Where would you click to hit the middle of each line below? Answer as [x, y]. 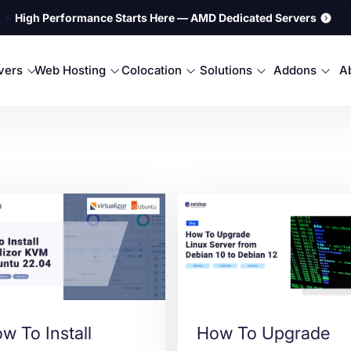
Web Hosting [70, 70]
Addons [295, 70]
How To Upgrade [263, 333]
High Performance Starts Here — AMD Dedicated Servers [165, 17]
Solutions [226, 70]
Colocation [151, 70]
